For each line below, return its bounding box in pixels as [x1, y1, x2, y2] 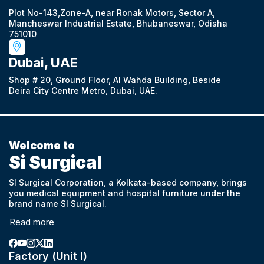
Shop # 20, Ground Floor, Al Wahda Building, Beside [9, 74, 221, 85]
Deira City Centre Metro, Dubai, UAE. [9, 85, 157, 95]
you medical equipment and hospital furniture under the [9, 187, 240, 198]
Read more [9, 216, 54, 227]
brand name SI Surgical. [9, 198, 107, 209]
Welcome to [9, 138, 75, 151]
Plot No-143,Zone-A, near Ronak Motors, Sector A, [9, 7, 215, 18]
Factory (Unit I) [9, 249, 87, 262]
